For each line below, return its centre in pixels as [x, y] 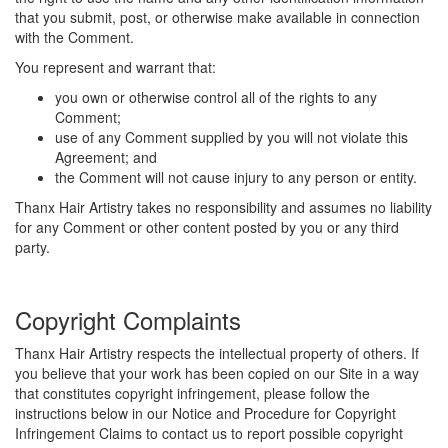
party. [32, 247]
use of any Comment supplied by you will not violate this [231, 137]
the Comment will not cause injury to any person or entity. [236, 177]
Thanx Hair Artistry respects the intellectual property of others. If [217, 353]
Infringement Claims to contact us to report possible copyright [209, 433]
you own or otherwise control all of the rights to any [216, 97]
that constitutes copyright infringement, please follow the [192, 393]
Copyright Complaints [128, 319]
